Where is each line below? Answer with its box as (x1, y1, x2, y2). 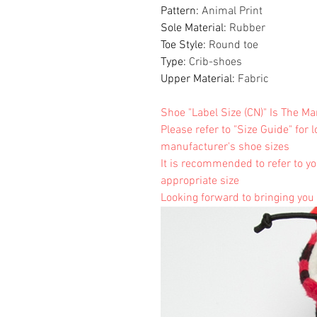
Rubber (229, 21, 265, 35)
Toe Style (161, 38, 203, 52)
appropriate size (161, 173, 239, 188)
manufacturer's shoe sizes (161, 139, 289, 154)
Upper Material (161, 71, 232, 86)
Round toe (209, 38, 258, 52)
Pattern (161, 4, 196, 18)
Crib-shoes (189, 54, 242, 69)
